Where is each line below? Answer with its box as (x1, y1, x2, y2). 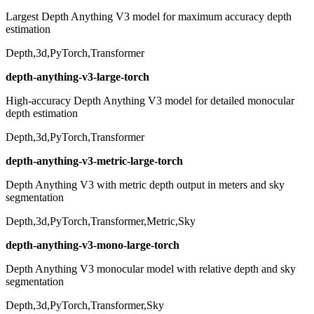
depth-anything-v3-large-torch (6, 71, 149, 83)
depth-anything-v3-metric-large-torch (6, 155, 183, 168)
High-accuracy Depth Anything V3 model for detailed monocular (6, 95, 294, 107)
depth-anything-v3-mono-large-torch (6, 239, 179, 252)
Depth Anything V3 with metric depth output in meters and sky (6, 179, 285, 191)
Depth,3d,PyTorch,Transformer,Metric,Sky (6, 215, 196, 228)
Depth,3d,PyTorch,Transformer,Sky (6, 299, 164, 312)
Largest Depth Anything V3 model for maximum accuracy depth (6, 11, 292, 23)
